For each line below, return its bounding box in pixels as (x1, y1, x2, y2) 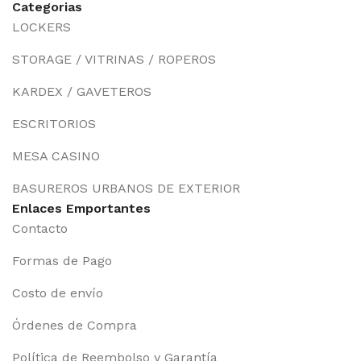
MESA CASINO (12, 147, 100, 164)
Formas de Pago (12, 252, 112, 268)
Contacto (12, 220, 68, 236)
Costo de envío (12, 284, 103, 301)
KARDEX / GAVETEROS (12, 83, 151, 99)
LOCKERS (12, 19, 71, 35)
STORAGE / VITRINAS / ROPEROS (12, 51, 216, 67)
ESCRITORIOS (12, 115, 96, 131)
